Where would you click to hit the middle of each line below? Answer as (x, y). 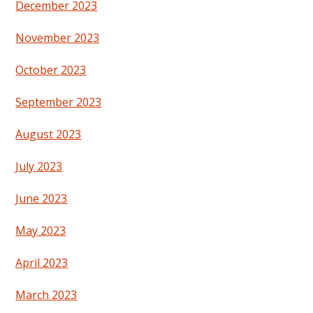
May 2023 (41, 231)
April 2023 (42, 263)
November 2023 (58, 38)
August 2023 (49, 134)
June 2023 (42, 199)
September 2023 (59, 102)
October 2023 (51, 70)
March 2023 (46, 295)
